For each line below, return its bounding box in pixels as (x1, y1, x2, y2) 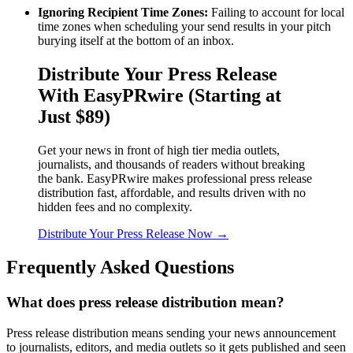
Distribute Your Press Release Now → (38, 227, 229, 241)
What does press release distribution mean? (6, 294, 284, 310)
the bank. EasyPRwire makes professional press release (38, 172, 312, 186)
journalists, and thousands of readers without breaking (38, 158, 305, 172)
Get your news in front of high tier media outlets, (38, 143, 280, 158)
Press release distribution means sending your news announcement (6, 325, 336, 340)
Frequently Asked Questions (6, 257, 234, 278)
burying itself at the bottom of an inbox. (38, 34, 234, 48)
